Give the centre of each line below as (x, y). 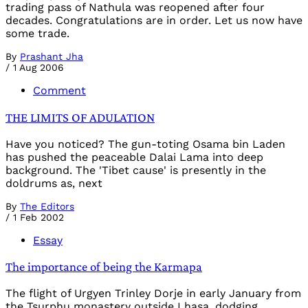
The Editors (47, 206)
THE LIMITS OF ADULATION (80, 117)
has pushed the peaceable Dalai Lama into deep (134, 157)
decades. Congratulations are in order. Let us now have (154, 21)
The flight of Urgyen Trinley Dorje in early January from (153, 294)
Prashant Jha (52, 57)
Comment (59, 91)
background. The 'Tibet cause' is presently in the (136, 170)
